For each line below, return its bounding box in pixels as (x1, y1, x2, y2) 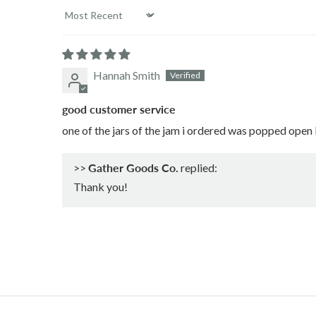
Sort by (61, 14, 97, 28)
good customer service (62, 102, 176, 116)
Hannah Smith (93, 68, 160, 82)
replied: (178, 160, 217, 174)
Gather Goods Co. (88, 160, 178, 174)
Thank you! (73, 179, 128, 193)
